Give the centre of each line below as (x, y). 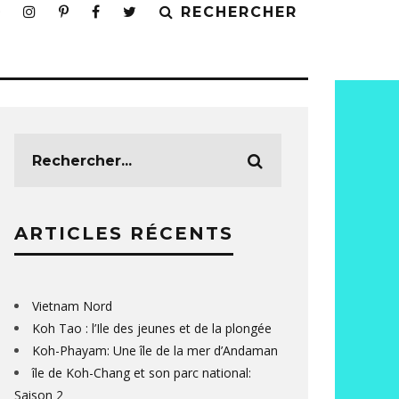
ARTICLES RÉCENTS (124, 233)
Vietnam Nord (72, 306)
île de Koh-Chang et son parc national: (142, 373)
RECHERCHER (239, 12)
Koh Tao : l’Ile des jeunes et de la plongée (152, 328)
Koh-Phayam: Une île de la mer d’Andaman (155, 350)
